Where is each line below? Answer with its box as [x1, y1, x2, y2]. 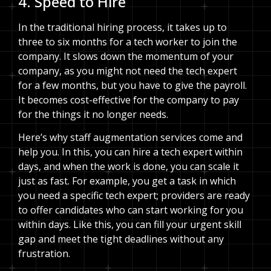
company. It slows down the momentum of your [18, 49, 233, 63]
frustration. [18, 247, 70, 261]
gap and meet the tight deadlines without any [18, 232, 224, 246]
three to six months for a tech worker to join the [18, 34, 237, 48]
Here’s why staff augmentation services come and [18, 131, 243, 145]
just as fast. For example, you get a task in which [18, 174, 236, 188]
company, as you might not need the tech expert [18, 64, 237, 77]
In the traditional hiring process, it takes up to [18, 20, 227, 34]
